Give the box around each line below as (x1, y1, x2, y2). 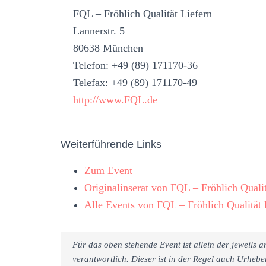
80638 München (73, 42, 143, 54)
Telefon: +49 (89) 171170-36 (73, 59, 198, 71)
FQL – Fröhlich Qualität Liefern (73, 7, 212, 20)
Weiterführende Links (61, 138, 161, 150)
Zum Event (84, 164, 132, 176)
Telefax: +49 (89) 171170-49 (73, 76, 197, 88)
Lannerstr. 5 (73, 24, 125, 37)
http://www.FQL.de (73, 93, 157, 106)
